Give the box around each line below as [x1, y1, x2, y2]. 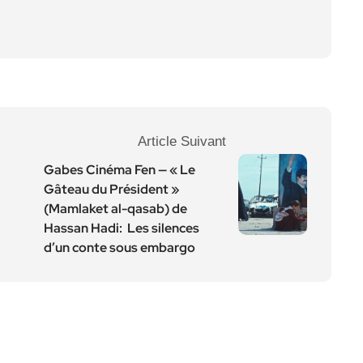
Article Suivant [138, 134, 226, 149]
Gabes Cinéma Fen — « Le [44, 161, 195, 178]
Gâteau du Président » [44, 181, 179, 198]
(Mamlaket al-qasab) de [44, 200, 187, 217]
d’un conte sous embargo [44, 239, 195, 256]
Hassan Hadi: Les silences [44, 220, 199, 237]
